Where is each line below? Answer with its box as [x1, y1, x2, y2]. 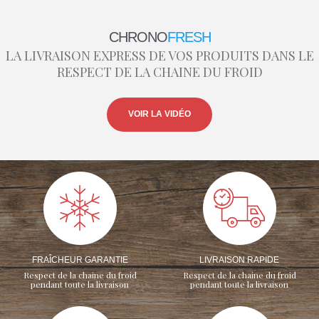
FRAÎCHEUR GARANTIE [31, 255, 128, 266]
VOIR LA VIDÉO [128, 109, 191, 120]
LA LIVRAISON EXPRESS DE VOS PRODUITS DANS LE [5, 46, 314, 64]
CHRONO [108, 28, 167, 45]
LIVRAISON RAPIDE [199, 255, 279, 266]
